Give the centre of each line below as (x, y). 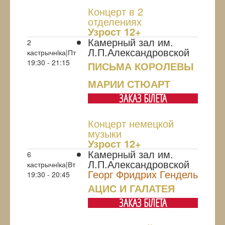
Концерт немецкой (131, 124)
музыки (105, 134)
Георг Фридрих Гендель (143, 174)
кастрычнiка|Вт (51, 164)
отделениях (115, 22)
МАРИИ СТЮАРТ (129, 84)
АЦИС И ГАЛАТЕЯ (131, 188)
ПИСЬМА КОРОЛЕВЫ (141, 66)
